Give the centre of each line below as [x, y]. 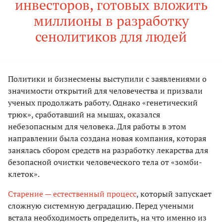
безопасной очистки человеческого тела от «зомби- [105, 162]
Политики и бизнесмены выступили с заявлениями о [107, 79]
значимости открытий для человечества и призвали [105, 91]
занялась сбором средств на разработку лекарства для [108, 150]
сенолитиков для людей [111, 37]
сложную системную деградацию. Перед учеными [101, 206]
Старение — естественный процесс [72, 194]
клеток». [24, 174]
